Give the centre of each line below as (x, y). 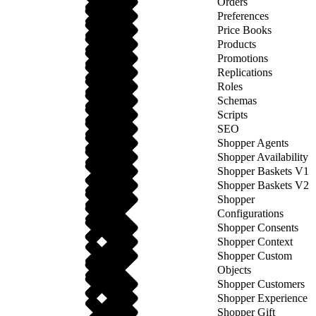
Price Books (244, 30)
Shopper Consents (258, 227)
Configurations (250, 213)
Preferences (243, 16)
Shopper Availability (263, 157)
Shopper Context (255, 242)
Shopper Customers (261, 284)
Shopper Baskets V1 (263, 171)
